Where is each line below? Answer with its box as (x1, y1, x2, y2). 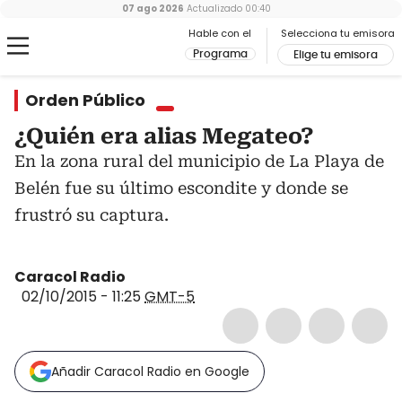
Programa (193, 48, 248, 59)
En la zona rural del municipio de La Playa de (14, 152, 384, 170)
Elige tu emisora (293, 49, 378, 60)
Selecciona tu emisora (281, 26, 395, 40)
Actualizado (184, 2, 242, 15)
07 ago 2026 (122, 2, 184, 15)
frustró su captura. (14, 205, 169, 224)
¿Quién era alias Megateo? (14, 124, 314, 149)
